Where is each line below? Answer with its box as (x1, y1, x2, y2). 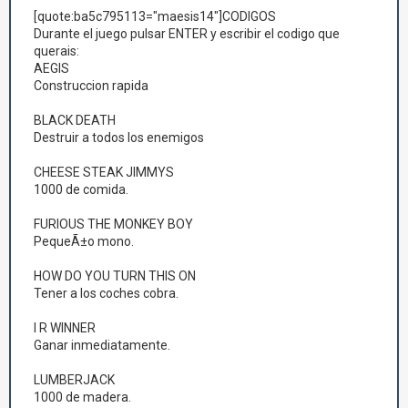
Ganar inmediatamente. (34, 338, 170, 352)
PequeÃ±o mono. (34, 234, 134, 249)
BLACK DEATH (34, 113, 116, 127)
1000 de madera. (34, 390, 131, 404)
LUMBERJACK (34, 372, 115, 387)
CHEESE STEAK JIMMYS (34, 165, 174, 179)
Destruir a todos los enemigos (34, 130, 204, 145)
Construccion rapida (34, 78, 148, 93)
